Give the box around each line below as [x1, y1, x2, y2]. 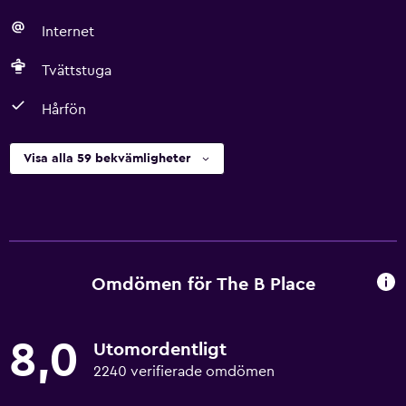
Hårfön [42, 102, 86, 117]
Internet [42, 24, 94, 39]
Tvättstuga [42, 63, 111, 78]
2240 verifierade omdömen [93, 364, 275, 379]
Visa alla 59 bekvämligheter [24, 152, 190, 165]
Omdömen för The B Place [91, 275, 315, 294]
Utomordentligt [93, 341, 227, 359]
